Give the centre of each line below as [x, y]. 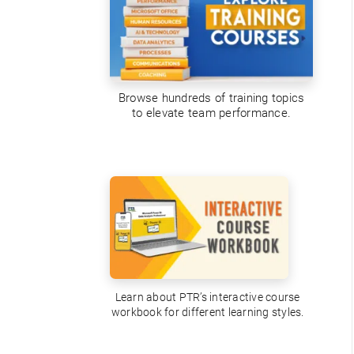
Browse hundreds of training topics [211, 98]
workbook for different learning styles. [207, 313]
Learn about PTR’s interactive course [207, 298]
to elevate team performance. [212, 113]
